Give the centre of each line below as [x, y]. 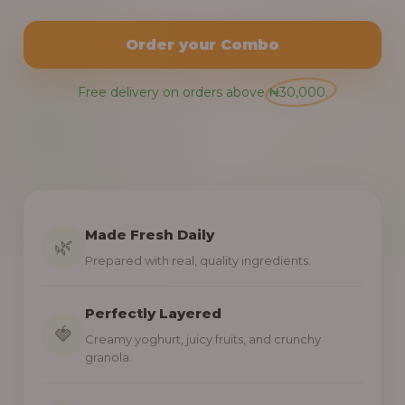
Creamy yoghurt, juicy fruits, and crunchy [203, 339]
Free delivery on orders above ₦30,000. [202, 92]
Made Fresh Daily [150, 235]
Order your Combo [202, 44]
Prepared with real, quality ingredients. [198, 260]
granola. [108, 357]
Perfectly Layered [153, 313]
